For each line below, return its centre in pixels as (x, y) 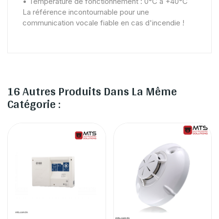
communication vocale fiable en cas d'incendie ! (103, 22)
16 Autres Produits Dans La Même (92, 91)
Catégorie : (34, 104)
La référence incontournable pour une (86, 12)
